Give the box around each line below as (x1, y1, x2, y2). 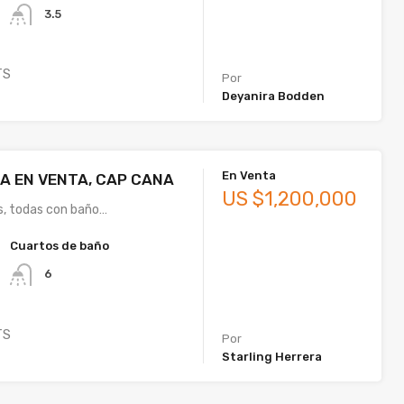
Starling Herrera (222, 349, 323, 363)
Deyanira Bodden (222, 89, 326, 104)
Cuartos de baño (10, 239, 110, 253)
